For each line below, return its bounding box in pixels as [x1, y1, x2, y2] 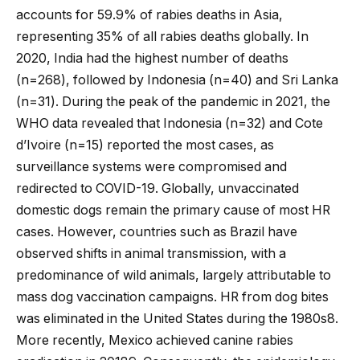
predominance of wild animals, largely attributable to [16, 267, 331, 283]
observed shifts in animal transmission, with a [16, 245, 286, 261]
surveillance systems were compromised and [16, 158, 287, 174]
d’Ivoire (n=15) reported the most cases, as [16, 137, 274, 153]
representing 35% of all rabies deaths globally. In [16, 28, 309, 44]
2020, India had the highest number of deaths [16, 50, 288, 66]
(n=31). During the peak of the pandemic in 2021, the [16, 93, 330, 109]
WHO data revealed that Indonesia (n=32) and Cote [16, 115, 323, 131]
